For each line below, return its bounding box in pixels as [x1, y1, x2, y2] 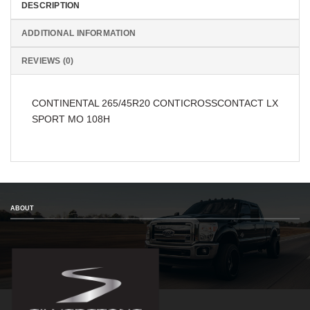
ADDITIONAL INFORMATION [21, 28, 136, 37]
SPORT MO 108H [32, 113, 110, 125]
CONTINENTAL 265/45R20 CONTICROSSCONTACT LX [32, 97, 278, 109]
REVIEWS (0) [21, 56, 74, 65]
